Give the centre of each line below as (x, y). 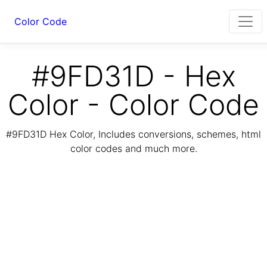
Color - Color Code (133, 105)
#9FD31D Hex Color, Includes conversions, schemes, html (133, 134)
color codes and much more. (133, 149)
